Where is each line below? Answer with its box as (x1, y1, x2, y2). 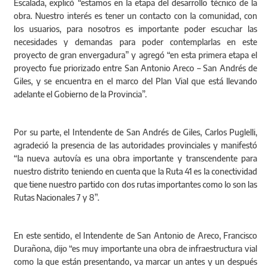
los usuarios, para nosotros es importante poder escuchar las (14, 24, 257, 34)
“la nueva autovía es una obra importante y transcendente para (14, 153, 257, 164)
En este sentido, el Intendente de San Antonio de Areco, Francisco (14, 230, 257, 241)
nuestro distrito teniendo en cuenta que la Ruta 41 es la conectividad (14, 166, 257, 177)
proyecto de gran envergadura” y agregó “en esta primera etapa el (14, 50, 257, 61)
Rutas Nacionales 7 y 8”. (14, 192, 102, 203)
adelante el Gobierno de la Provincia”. (14, 89, 147, 100)
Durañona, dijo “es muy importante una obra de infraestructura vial (14, 243, 257, 254)
